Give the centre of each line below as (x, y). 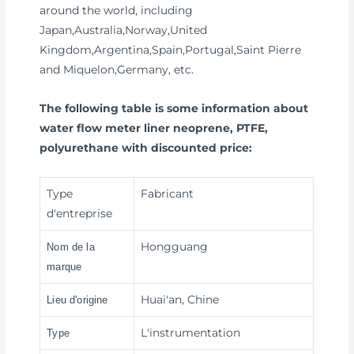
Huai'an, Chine (180, 300)
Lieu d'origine (77, 300)
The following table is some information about (174, 109)
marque (64, 267)
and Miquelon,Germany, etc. (117, 70)
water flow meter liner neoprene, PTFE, (154, 128)
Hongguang (175, 247)
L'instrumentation (191, 333)
